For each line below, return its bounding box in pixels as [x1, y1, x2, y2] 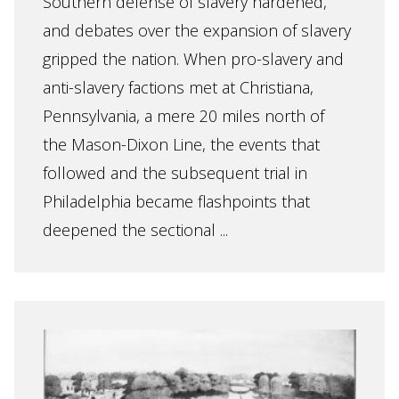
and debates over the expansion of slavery [43, 20, 351, 41]
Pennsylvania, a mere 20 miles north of [43, 105, 324, 126]
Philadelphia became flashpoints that [43, 191, 310, 212]
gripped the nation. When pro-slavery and [43, 48, 344, 69]
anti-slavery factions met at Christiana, [43, 77, 313, 98]
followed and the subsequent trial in [43, 162, 307, 183]
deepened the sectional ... [43, 219, 228, 240]
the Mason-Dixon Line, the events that [43, 134, 320, 155]
